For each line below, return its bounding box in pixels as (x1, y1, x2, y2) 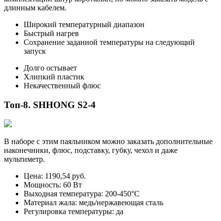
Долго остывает (24, 63, 77, 72)
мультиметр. (4, 155, 45, 164)
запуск (24, 46, 46, 55)
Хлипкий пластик (24, 72, 84, 81)
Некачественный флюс (24, 81, 101, 90)
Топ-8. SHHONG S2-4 (4, 99, 96, 110)
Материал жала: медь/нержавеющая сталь (24, 198, 163, 207)
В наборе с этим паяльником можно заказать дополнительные (4, 137, 213, 146)
